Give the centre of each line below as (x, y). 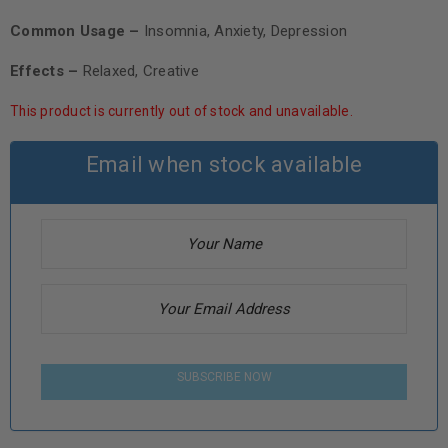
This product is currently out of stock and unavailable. (181, 111)
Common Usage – (77, 31)
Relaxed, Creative (138, 71)
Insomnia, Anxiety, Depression (245, 31)
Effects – (44, 71)
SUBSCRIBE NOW (224, 377)
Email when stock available (224, 165)
